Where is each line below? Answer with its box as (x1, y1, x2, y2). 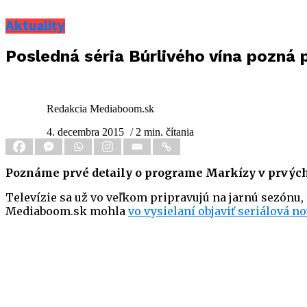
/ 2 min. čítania (130, 126, 194, 138)
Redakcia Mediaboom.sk (47, 103, 154, 115)
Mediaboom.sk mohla (5, 204, 128, 219)
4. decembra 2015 (47, 126, 124, 138)
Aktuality (5, 18, 65, 34)
